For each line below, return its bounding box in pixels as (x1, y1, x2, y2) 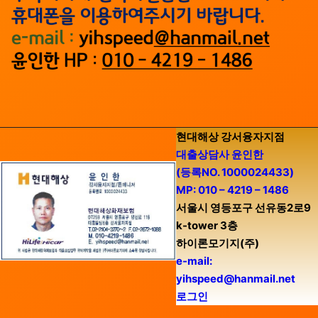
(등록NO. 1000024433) (175, 165, 294, 179)
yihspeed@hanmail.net (175, 271, 295, 285)
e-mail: (175, 253, 212, 268)
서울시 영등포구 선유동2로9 (175, 200, 311, 214)
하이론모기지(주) (175, 236, 259, 250)
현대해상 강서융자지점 (175, 129, 285, 143)
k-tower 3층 (175, 218, 238, 232)
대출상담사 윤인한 (175, 147, 263, 161)
